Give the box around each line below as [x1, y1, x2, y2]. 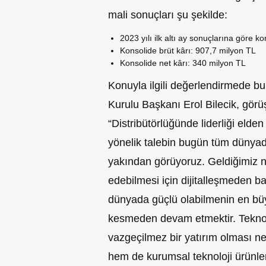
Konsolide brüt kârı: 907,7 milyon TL [120, 46, 256, 56]
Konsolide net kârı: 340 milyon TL [120, 58, 246, 68]
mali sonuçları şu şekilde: [108, 9, 227, 21]
